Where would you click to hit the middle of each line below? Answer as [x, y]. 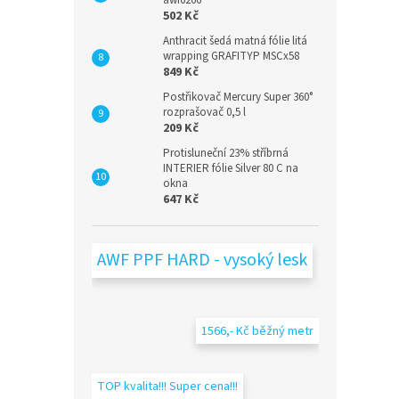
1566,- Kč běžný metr [257, 331]
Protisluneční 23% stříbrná [226, 153]
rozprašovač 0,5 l [204, 112]
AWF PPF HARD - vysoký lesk [202, 260]
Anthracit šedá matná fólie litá [235, 41]
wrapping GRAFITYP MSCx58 [231, 56]
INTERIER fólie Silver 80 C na [231, 168]
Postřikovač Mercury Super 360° [238, 97]
